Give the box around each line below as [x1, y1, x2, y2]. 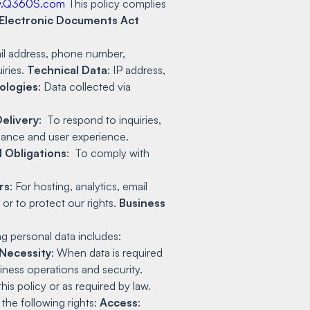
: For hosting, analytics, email [10, 179, 147, 193]
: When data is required [51, 245, 163, 259]
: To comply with [66, 145, 149, 160]
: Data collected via [38, 79, 131, 93]
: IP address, [107, 62, 165, 77]
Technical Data [27, 62, 107, 77]
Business [119, 195, 165, 210]
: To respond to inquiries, [39, 112, 161, 127]
